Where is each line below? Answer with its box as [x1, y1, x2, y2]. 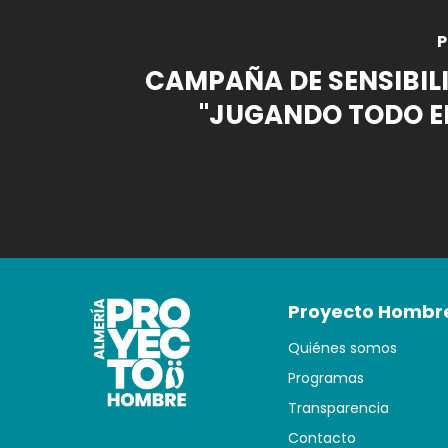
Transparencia [288, 398, 390, 419]
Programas [288, 368, 365, 389]
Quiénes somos [288, 338, 398, 359]
